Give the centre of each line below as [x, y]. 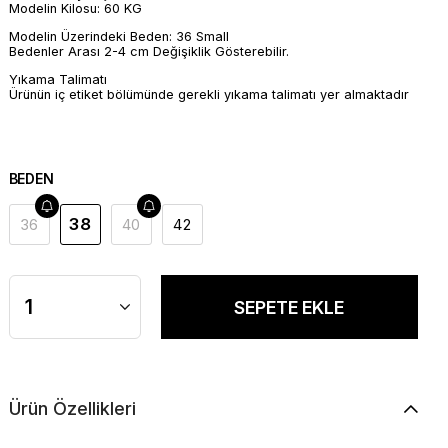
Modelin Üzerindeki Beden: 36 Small [118, 36]
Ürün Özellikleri [72, 409]
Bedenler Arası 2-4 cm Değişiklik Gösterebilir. [148, 51]
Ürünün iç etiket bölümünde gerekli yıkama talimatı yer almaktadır [208, 94]
